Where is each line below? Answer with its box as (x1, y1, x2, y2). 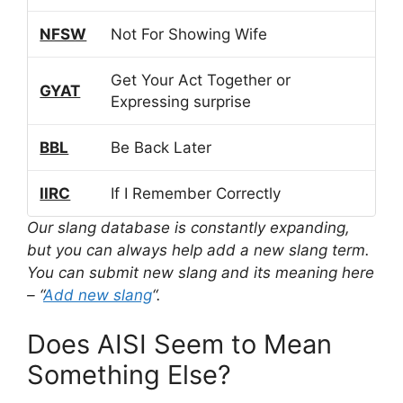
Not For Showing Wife (111, 24, 268, 43)
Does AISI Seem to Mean (27, 328, 332, 361)
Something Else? (27, 359, 231, 391)
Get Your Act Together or (111, 70, 291, 89)
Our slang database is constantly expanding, (27, 218, 350, 237)
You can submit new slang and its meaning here (27, 263, 374, 282)
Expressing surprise (111, 92, 252, 111)
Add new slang (43, 285, 152, 304)
